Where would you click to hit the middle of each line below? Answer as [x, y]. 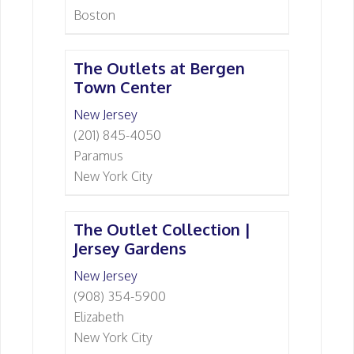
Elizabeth [99, 317]
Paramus [98, 156]
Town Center [123, 87]
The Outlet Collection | [162, 229]
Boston [94, 15]
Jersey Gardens [130, 248]
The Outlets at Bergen [159, 68]
